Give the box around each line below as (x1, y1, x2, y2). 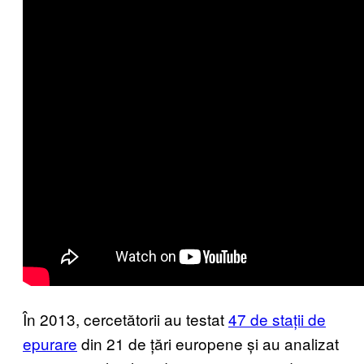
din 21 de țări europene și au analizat (77, 331, 339, 354)
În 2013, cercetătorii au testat (23, 307, 228, 330)
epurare (23, 331, 77, 354)
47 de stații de (228, 307, 326, 330)
